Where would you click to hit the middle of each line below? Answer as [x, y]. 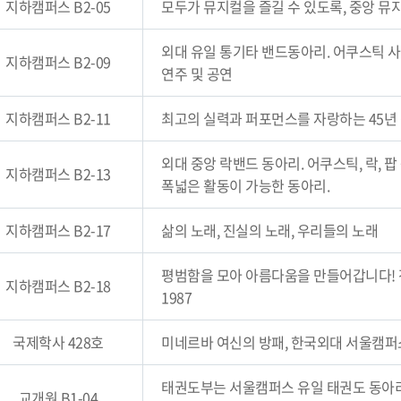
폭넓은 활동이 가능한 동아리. [245, 185]
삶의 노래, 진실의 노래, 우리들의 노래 [269, 230]
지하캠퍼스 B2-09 [58, 62]
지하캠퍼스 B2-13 [58, 174]
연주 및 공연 [197, 73]
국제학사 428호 [58, 342]
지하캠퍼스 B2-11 [58, 118]
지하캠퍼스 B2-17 [58, 230]
